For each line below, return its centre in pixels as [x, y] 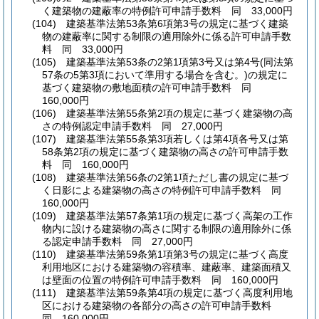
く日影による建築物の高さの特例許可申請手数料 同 [167, 190]
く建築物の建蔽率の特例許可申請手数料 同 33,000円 [167, 10]
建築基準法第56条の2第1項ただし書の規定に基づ [177, 177]
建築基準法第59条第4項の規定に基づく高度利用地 [179, 292]
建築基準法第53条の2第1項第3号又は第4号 [163, 62]
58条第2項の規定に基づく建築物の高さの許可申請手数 [165, 151]
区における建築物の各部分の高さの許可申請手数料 [162, 305]
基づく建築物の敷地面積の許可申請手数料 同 [152, 87]
